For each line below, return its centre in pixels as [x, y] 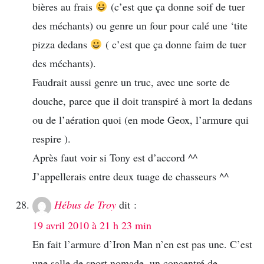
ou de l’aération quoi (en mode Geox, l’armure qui [141, 120]
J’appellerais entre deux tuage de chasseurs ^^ [131, 176]
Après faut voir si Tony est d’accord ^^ [115, 158]
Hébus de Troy [85, 205]
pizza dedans [61, 44]
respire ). [52, 139]
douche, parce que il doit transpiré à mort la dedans [142, 101]
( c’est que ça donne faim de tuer [174, 44]
